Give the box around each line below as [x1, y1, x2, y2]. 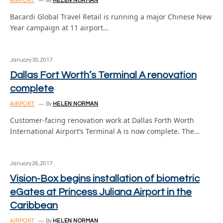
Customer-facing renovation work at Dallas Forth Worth [10, 115, 194, 125]
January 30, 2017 [10, 57, 52, 63]
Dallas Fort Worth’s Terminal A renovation [10, 70, 197, 80]
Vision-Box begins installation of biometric [10, 174, 200, 184]
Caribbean [10, 201, 58, 211]
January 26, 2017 [10, 161, 52, 166]
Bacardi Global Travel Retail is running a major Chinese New [10, 12, 212, 21]
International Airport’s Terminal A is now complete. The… [10, 126, 200, 136]
